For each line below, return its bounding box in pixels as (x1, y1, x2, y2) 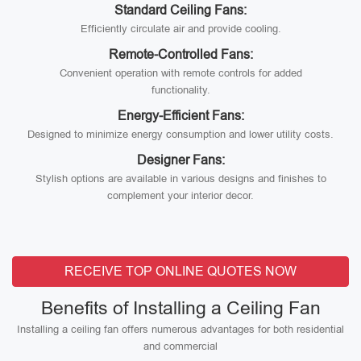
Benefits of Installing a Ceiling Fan (40, 297, 321, 318)
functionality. (151, 84, 210, 96)
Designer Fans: (136, 153, 225, 167)
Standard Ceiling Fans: (114, 3, 247, 17)
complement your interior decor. (107, 189, 254, 201)
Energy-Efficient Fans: (117, 109, 244, 122)
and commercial (143, 340, 218, 352)
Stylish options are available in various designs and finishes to (35, 172, 326, 185)
